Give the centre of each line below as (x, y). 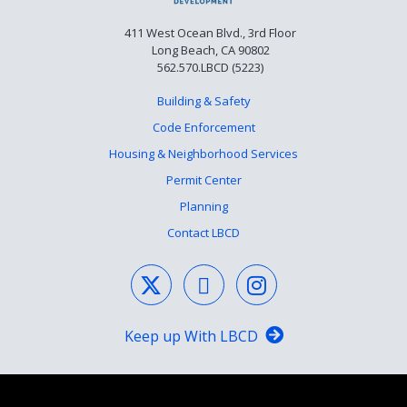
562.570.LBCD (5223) (210, 68)
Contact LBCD (203, 233)
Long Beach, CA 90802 (210, 50)
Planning (203, 207)
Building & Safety (203, 101)
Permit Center (203, 180)
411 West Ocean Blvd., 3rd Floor (210, 33)
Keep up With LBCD (191, 337)
